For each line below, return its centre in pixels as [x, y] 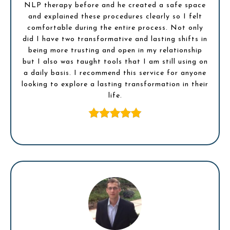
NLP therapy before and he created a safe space [115, 5]
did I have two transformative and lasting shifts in [115, 39]
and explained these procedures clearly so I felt [115, 16]
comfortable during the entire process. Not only [115, 28]
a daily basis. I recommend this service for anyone [115, 73]
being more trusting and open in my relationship [115, 50]
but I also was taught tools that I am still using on [115, 62]
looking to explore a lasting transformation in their [115, 84]
